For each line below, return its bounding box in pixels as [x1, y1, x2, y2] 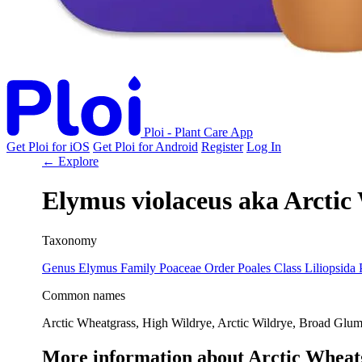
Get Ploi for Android [93, 140, 198, 154]
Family [120, 260, 156, 275]
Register [201, 140, 243, 154]
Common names [42, 288, 125, 302]
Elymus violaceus [42, 186, 238, 216]
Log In [246, 140, 281, 154]
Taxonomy [42, 233, 97, 247]
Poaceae [159, 260, 204, 275]
